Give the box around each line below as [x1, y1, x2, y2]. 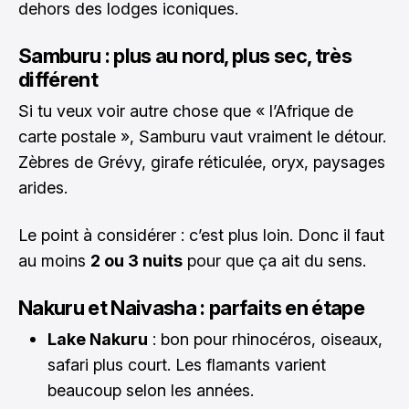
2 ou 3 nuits [90, 250, 183, 270]
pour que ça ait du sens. [183, 250, 366, 270]
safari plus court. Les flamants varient [47, 354, 326, 374]
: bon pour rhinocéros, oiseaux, [148, 329, 383, 349]
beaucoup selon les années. [47, 380, 254, 400]
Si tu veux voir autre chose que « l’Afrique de [18, 100, 353, 121]
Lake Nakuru [47, 329, 148, 349]
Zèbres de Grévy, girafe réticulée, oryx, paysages [18, 152, 385, 172]
